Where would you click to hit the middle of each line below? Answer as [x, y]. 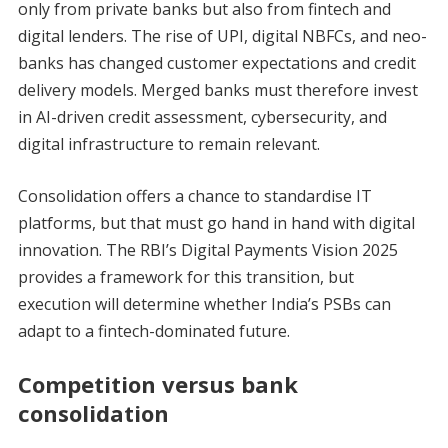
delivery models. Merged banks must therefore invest [217, 90]
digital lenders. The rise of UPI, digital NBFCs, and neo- [222, 36]
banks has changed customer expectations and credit [216, 63]
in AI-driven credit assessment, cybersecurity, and [202, 117]
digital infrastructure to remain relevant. [168, 144]
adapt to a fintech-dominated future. [153, 331]
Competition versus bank [157, 384]
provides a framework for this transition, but [185, 277]
